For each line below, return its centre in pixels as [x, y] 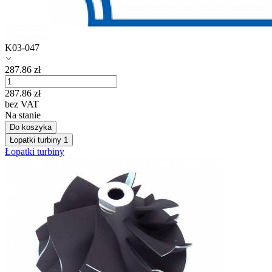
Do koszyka [31, 127]
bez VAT [22, 104]
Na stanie [23, 115]
